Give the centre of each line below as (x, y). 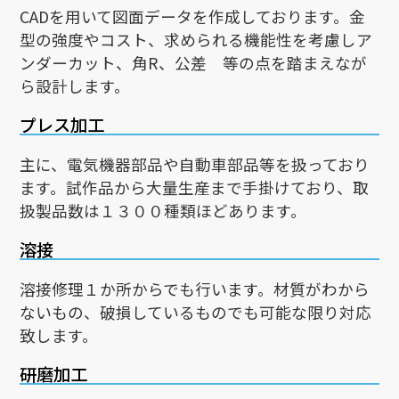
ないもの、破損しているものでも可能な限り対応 (196, 313)
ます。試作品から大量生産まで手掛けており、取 (195, 188)
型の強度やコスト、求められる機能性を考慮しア (196, 40)
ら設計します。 (75, 86)
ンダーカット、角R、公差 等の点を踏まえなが (194, 63)
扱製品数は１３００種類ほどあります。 (163, 211)
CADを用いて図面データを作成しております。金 (193, 17)
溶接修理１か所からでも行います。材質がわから (195, 289)
